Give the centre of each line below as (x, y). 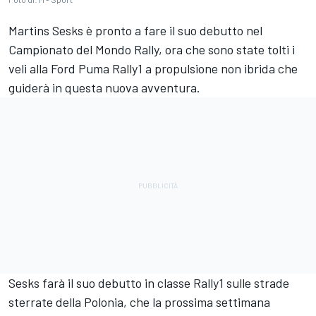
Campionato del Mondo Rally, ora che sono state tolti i (152, 50)
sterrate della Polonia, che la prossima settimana (139, 302)
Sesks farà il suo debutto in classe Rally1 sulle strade (149, 283)
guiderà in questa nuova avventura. (104, 88)
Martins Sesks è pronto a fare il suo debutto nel (135, 31)
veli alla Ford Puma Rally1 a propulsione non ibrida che (153, 69)
